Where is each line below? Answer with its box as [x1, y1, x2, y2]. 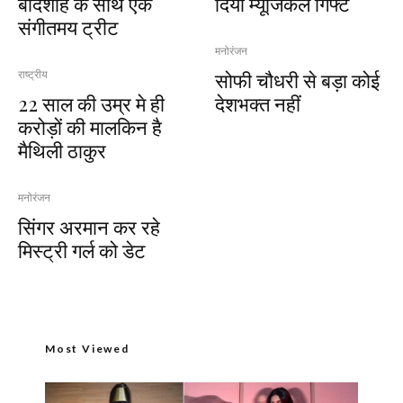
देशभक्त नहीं [215, 89, 300, 117]
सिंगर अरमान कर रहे [18, 212, 160, 240]
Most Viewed [45, 341, 130, 355]
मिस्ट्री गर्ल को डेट [18, 236, 146, 264]
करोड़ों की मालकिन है [18, 112, 162, 140]
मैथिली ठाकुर [18, 136, 106, 164]
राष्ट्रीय [18, 67, 48, 81]
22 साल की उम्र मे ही [18, 89, 165, 117]
